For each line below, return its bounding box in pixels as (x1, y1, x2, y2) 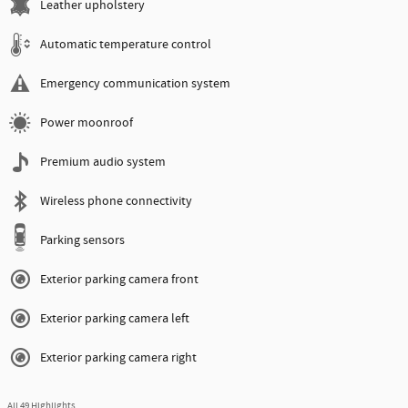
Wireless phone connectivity (40, 193, 192, 210)
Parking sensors (40, 232, 125, 250)
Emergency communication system (40, 76, 230, 93)
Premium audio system (40, 154, 166, 171)
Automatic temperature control (40, 36, 211, 54)
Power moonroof (40, 115, 133, 132)
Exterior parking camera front (40, 271, 199, 289)
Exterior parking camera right (40, 350, 197, 367)
